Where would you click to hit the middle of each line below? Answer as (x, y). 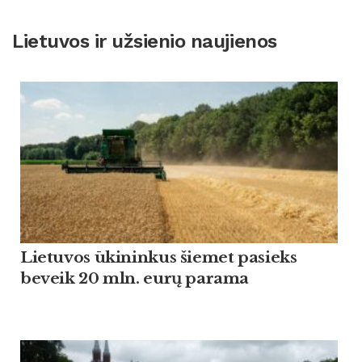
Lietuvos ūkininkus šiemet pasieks (159, 257)
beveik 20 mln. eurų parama (135, 278)
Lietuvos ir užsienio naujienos (145, 41)
